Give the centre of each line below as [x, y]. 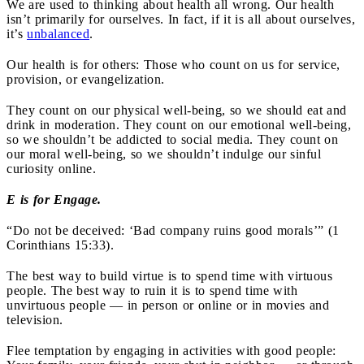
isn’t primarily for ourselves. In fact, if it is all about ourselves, [181, 19]
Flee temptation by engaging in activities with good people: [171, 350]
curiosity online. [53, 168]
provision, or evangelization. [86, 79]
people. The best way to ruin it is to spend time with [152, 290]
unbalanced [58, 33]
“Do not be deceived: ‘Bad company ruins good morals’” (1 [173, 230]
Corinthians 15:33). [60, 245]
